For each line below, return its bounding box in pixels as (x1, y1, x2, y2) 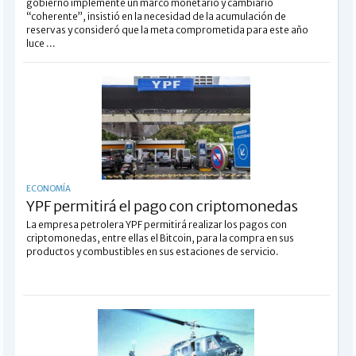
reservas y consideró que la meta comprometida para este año (25, 23, 308, 36)
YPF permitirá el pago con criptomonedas (25, 196, 298, 215)
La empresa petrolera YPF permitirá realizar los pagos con (25, 218, 287, 230)
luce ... (25, 37, 56, 49)
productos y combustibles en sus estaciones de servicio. (25, 245, 279, 257)
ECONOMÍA (25, 183, 71, 194)
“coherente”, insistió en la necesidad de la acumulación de (25, 10, 286, 22)
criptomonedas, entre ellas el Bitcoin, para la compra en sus (25, 231, 294, 244)
